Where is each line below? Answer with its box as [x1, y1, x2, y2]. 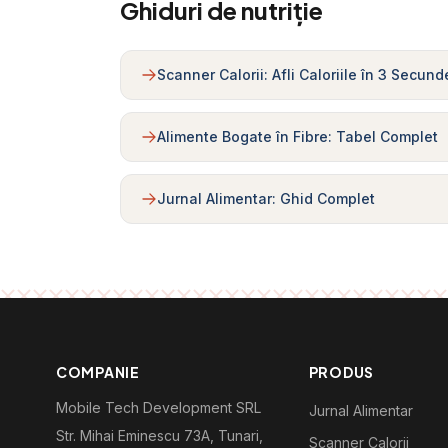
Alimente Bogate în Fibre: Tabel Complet [157, 128, 438, 145]
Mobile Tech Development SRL [56, 399, 261, 416]
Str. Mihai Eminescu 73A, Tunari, [56, 427, 263, 444]
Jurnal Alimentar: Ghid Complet [157, 190, 375, 207]
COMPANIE [56, 363, 140, 381]
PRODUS [308, 363, 374, 381]
